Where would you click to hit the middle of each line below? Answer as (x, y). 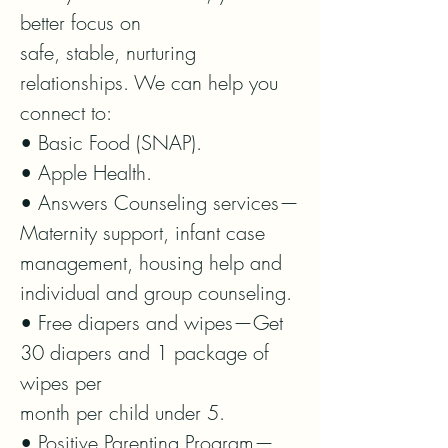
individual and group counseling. (156, 292)
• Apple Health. (86, 172)
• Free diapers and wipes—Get (151, 322)
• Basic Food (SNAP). (111, 142)
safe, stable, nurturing (108, 52)
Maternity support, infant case (142, 232)
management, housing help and (151, 262)
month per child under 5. (122, 412)
